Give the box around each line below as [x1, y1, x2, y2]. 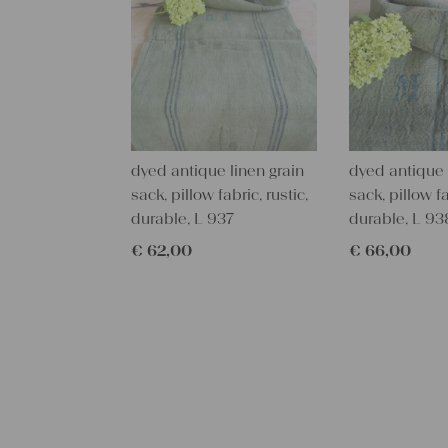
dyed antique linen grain [130, 161, 304, 181]
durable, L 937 [130, 209, 234, 229]
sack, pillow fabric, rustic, [130, 185, 308, 205]
